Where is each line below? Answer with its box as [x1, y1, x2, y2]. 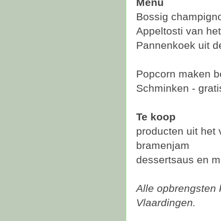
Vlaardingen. [136, 197, 196, 209]
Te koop [136, 111, 176, 123]
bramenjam [136, 140, 189, 151]
